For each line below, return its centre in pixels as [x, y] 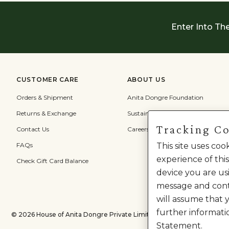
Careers [138, 129]
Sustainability [147, 113]
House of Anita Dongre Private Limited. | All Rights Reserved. [131, 214]
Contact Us [33, 129]
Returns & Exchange [46, 113]
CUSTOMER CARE [48, 79]
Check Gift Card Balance [52, 161]
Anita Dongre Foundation [165, 97]
